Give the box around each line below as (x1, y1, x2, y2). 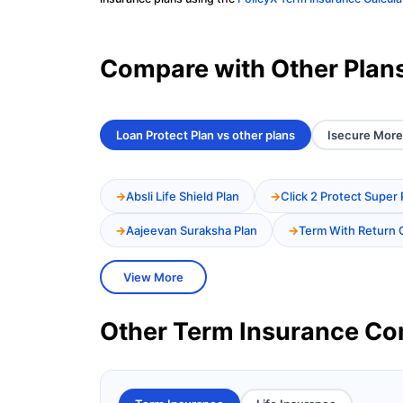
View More (123, 270, 184, 285)
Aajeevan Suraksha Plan (126, 223, 257, 238)
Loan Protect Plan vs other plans (116, 128, 295, 143)
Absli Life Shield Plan (126, 189, 239, 204)
